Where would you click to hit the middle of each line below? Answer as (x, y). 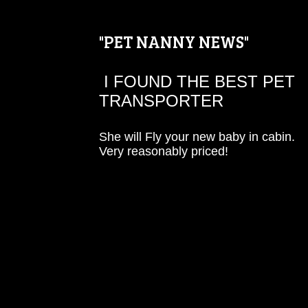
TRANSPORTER (161, 101)
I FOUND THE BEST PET (197, 81)
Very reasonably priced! (165, 151)
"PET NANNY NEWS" (174, 42)
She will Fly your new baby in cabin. (197, 137)
